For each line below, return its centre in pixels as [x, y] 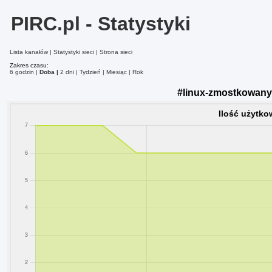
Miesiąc [117, 72]
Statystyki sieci [74, 52]
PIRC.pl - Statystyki [101, 24]
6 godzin [22, 72]
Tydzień [90, 72]
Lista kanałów [29, 52]
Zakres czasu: [29, 65]
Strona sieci [116, 52]
